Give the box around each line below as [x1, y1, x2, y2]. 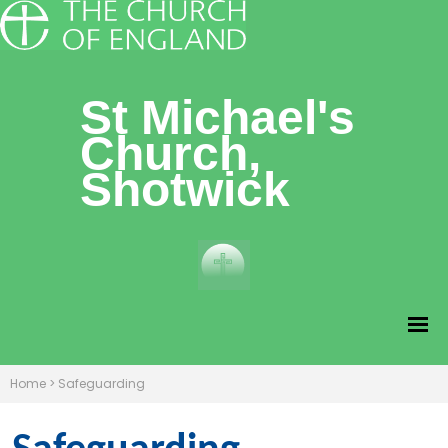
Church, [80, 127, 261, 180]
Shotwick [80, 163, 290, 216]
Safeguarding [58, 375, 145, 392]
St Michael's [80, 91, 355, 144]
